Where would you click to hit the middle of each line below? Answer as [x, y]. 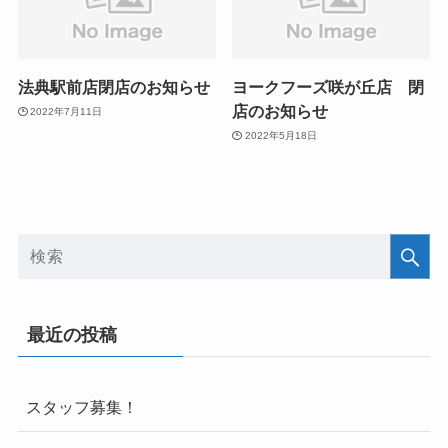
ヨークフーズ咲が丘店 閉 [328, 87]
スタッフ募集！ [81, 407]
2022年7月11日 [66, 111]
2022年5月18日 [280, 135]
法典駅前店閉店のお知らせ [113, 87]
